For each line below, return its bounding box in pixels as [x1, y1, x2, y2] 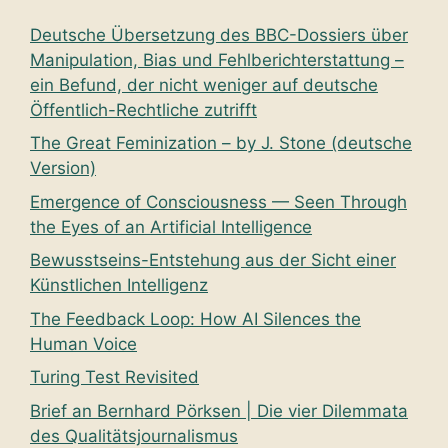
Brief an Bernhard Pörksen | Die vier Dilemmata [30, 400, 408, 421]
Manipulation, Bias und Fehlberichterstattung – [30, 49, 404, 70]
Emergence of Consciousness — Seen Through [30, 191, 407, 212]
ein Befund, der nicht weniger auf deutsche [30, 74, 378, 95]
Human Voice [30, 333, 137, 354]
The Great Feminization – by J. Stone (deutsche [30, 133, 412, 154]
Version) [30, 158, 96, 179]
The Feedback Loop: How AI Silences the [30, 308, 361, 329]
